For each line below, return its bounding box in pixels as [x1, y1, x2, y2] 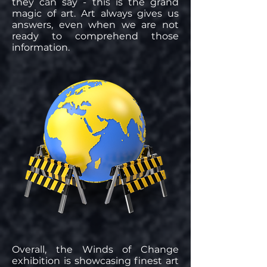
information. [12, 42, 70, 53]
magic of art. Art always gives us [12, 8, 179, 19]
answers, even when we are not [12, 19, 179, 30]
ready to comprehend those [12, 30, 179, 42]
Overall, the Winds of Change [12, 244, 179, 255]
